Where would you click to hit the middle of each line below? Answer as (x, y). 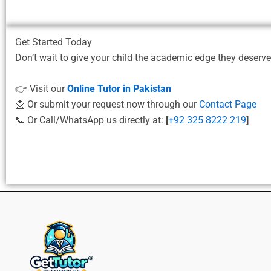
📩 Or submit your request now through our (107, 105)
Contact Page (228, 105)
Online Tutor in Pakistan (119, 89)
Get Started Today (56, 42)
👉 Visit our (41, 89)
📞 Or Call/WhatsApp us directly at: (90, 120)
